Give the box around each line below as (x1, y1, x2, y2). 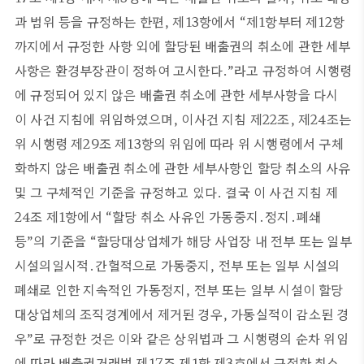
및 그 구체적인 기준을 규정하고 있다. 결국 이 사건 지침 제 (15, 182, 338, 201)
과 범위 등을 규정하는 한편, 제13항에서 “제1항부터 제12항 (15, 11, 344, 31)
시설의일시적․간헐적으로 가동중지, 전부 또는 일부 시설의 (15, 255, 340, 275)
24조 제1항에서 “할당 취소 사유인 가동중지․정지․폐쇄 (15, 206, 322, 226)
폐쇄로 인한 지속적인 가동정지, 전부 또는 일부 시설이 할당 (15, 279, 344, 299)
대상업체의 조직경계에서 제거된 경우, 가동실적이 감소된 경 (15, 304, 349, 323)
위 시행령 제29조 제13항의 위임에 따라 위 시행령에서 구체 (15, 133, 344, 153)
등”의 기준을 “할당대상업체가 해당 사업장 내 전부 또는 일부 (15, 231, 352, 250)
